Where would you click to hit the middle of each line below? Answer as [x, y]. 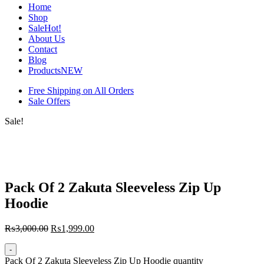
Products [44, 70]
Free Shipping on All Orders [81, 90]
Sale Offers [49, 101]
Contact [43, 49]
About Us [47, 39]
